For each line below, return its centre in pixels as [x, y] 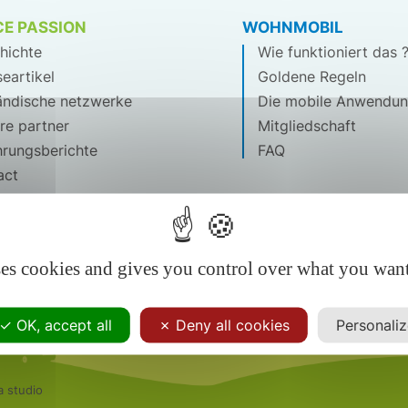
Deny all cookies [230, 325]
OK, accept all [61, 325]
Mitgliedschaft [307, 126]
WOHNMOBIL [293, 28]
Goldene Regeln [312, 77]
